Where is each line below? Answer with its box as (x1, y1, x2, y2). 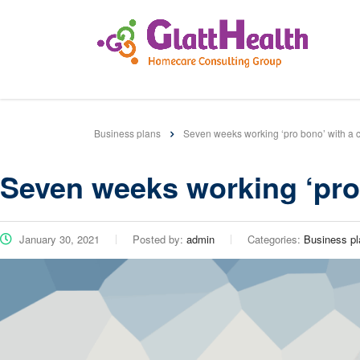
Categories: (247, 231, 304, 247)
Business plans (94, 125, 161, 140)
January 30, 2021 (16, 231, 100, 247)
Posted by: (133, 231, 186, 247)
